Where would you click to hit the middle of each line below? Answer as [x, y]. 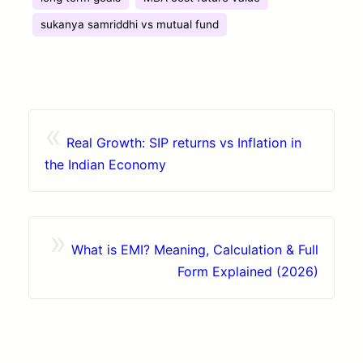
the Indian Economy [105, 164]
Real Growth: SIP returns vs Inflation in [184, 142]
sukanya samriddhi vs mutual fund [130, 24]
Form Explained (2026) [248, 271]
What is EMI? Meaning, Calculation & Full [195, 249]
